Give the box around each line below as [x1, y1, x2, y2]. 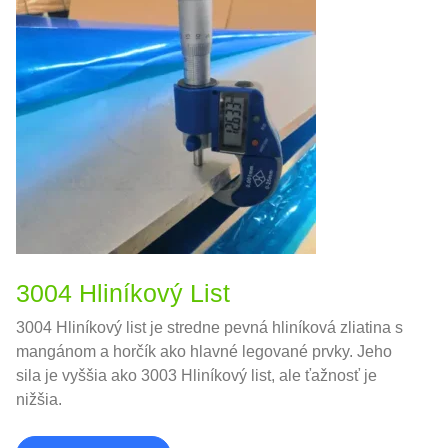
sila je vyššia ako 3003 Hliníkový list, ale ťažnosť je [16, 367, 377, 385]
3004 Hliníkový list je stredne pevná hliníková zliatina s [16, 319, 403, 337]
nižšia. [16, 391, 62, 409]
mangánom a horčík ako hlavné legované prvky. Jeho [16, 343, 392, 361]
